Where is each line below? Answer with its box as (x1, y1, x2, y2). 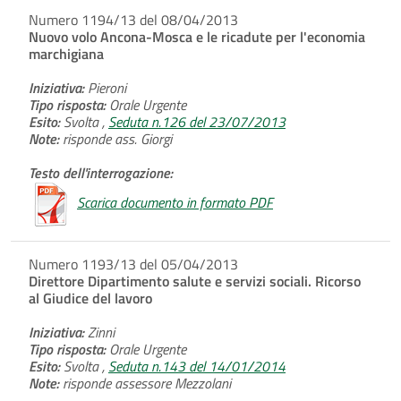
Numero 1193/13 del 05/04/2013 (29, 252, 238, 275)
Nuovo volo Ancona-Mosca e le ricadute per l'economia (29, 25, 365, 47)
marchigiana (29, 42, 104, 64)
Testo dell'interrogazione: (29, 161, 173, 183)
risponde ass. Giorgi (59, 127, 172, 149)
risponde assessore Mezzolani (59, 371, 231, 394)
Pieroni (84, 76, 126, 98)
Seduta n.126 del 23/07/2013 (108, 110, 286, 132)
